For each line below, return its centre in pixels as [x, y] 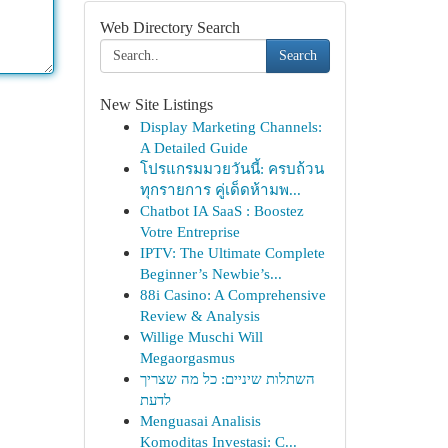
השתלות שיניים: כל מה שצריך [227, 378]
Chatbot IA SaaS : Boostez [221, 210]
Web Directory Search [169, 27]
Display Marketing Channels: [230, 126]
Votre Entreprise [189, 231]
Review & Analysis [199, 315]
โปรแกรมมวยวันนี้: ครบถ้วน [231, 168]
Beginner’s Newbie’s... [210, 273]
